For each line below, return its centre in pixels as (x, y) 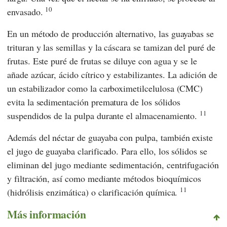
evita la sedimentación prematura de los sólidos (94, 102)
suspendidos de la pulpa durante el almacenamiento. (104, 115)
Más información (47, 214)
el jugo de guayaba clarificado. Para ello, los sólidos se (107, 151)
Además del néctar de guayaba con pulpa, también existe (110, 137)
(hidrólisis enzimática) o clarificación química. (94, 192)
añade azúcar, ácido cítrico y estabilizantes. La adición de (112, 74)
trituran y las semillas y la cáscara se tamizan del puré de (111, 47)
